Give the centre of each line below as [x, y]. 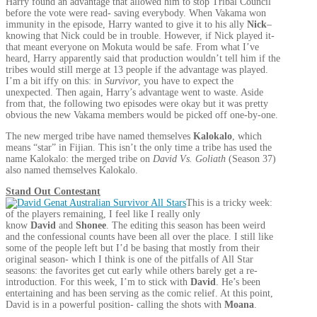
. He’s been [238, 282]
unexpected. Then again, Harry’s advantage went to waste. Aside [134, 92]
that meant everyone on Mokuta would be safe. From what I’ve [132, 47]
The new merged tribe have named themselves [99, 136]
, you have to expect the [186, 81]
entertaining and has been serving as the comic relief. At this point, [139, 293]
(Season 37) [252, 159]
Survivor [121, 81]
